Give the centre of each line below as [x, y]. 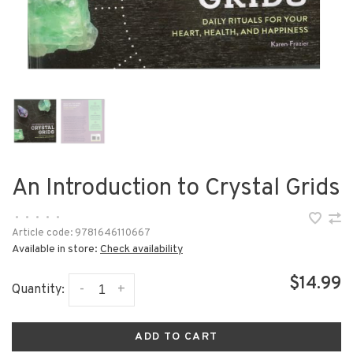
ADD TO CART [176, 337]
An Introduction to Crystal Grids [176, 189]
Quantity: [38, 290]
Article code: [42, 233]
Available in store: [56, 249]
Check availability [141, 249]
